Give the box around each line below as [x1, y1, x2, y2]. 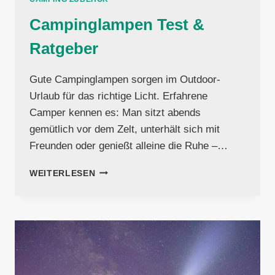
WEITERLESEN [29, 168, 96, 178]
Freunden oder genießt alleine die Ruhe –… [29, 139, 228, 152]
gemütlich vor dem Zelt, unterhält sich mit [29, 123, 220, 135]
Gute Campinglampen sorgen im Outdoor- [29, 73, 220, 85]
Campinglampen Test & [29, 15, 204, 34]
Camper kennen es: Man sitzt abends [29, 106, 201, 118]
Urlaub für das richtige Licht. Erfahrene [29, 90, 207, 102]
